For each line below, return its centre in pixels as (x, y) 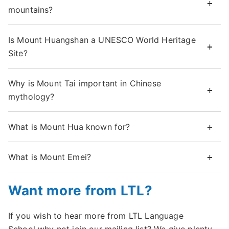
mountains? (31, 10)
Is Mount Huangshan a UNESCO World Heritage (102, 40)
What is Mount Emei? (50, 157)
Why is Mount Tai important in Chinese (85, 83)
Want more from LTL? (81, 190)
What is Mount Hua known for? (69, 127)
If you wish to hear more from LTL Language (96, 216)
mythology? (31, 97)
